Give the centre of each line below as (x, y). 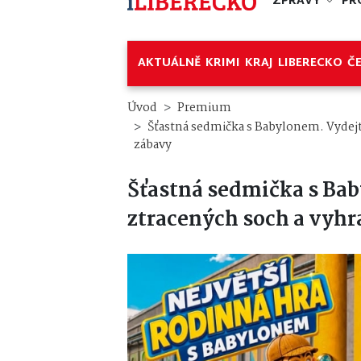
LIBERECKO (310, 63)
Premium (204, 108)
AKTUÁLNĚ (169, 63)
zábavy (153, 147)
